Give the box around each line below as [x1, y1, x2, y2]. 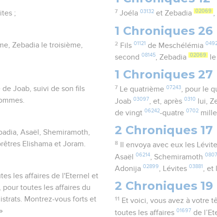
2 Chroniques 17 [115, 123, 213, 138]
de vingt [115, 109, 145, 117]
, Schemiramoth [150, 153, 205, 161]
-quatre [160, 109, 186, 117]
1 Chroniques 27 [115, 67, 213, 82]
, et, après [149, 97, 185, 106]
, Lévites [159, 165, 189, 173]
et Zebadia [154, 9, 194, 17]
